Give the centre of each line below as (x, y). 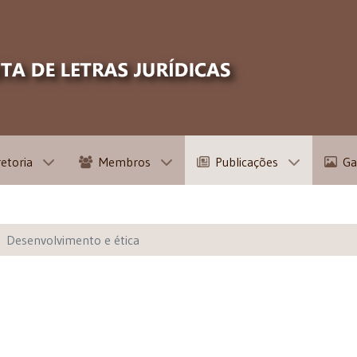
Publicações (246, 162)
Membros (124, 162)
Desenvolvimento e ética (73, 240)
